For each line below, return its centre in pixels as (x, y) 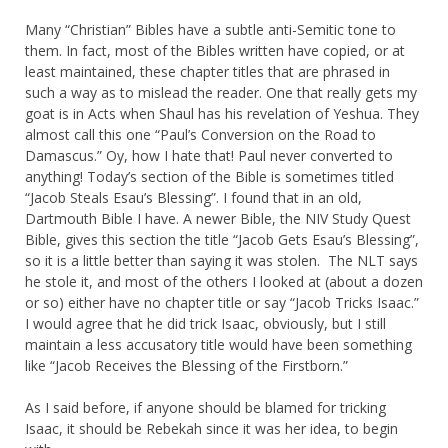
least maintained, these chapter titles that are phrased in (207, 71)
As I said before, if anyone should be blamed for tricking (205, 407)
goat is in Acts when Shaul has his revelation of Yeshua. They (222, 113)
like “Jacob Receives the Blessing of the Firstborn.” (186, 365)
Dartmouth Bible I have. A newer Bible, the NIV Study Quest (218, 218)
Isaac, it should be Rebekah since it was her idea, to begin (211, 428)
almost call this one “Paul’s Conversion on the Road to (200, 134)
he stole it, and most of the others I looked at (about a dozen (224, 281)
